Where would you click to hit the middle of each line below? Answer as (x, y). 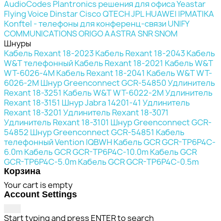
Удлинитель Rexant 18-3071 (116, 112)
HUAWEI (161, 14)
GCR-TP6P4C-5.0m (40, 162)
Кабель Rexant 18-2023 (49, 53)
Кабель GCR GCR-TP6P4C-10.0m (86, 152)
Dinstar (64, 14)
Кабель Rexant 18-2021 (119, 63)
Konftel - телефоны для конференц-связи (85, 23)
